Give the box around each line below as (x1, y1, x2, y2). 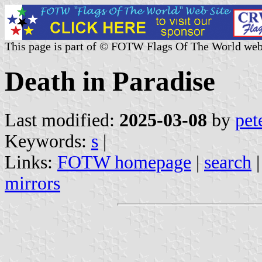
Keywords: (5, 130, 91, 151)
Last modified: (5, 109, 119, 130)
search (204, 151, 251, 173)
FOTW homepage (57, 151, 191, 173)
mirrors (5, 173, 60, 194)
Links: (5, 151, 57, 173)
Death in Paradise (5, 66, 215, 97)
